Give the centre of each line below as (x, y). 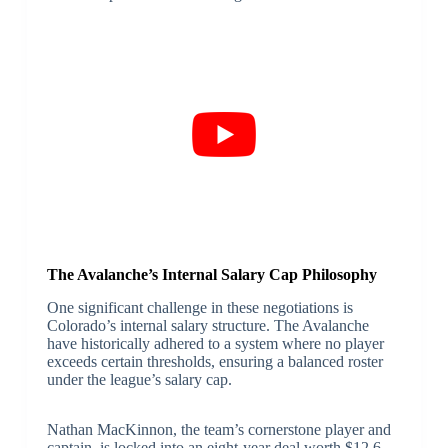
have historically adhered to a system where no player (215, 344)
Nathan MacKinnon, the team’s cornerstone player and (218, 430)
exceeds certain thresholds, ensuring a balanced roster (214, 362)
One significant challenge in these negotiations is (199, 308)
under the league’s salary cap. (139, 380)
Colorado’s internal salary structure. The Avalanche (207, 326)
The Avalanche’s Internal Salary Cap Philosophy (211, 275)
